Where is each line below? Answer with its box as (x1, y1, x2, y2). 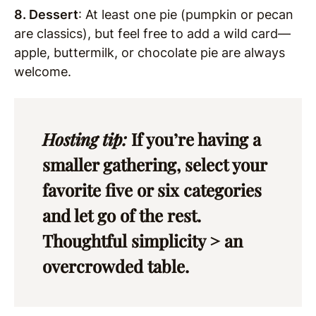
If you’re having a (127, 127, 261, 150)
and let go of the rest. (42, 203, 201, 226)
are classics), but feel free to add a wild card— (14, 25, 291, 41)
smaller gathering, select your (42, 152, 267, 176)
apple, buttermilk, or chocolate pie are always (14, 44, 285, 60)
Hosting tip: (42, 127, 127, 150)
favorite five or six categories (42, 178, 262, 201)
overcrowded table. (42, 254, 189, 277)
